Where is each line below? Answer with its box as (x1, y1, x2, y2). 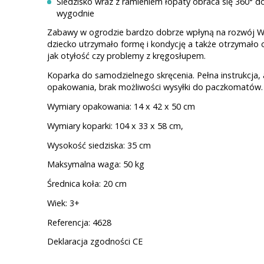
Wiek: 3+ (47, 197, 80, 209)
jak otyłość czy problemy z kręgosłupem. (47, 50, 206, 62)
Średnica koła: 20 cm (47, 178, 127, 190)
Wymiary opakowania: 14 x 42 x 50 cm (47, 101, 195, 112)
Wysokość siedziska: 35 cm (47, 139, 151, 151)
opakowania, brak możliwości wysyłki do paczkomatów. (47, 81, 263, 93)
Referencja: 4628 (47, 216, 111, 228)
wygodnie (57, 7, 94, 19)
